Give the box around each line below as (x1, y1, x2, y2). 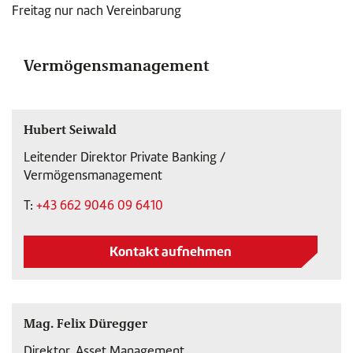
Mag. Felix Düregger (24, 314, 147, 331)
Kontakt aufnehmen (110, 242, 232, 260)
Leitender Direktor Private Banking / (24, 149, 225, 165)
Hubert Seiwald (24, 121, 117, 137)
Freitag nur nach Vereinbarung (12, 2, 181, 19)
